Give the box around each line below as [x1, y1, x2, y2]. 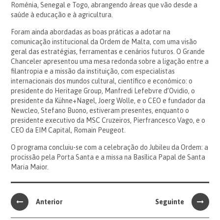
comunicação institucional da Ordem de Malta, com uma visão [11, 37, 197, 46]
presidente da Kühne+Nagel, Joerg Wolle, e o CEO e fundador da [11, 96, 206, 105]
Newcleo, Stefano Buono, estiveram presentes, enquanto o [11, 106, 190, 114]
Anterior [36, 197, 63, 206]
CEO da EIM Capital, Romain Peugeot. [11, 126, 126, 134]
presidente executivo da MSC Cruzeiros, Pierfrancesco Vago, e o [11, 116, 206, 124]
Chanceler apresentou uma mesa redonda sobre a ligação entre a [11, 57, 209, 65]
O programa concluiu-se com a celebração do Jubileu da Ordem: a [11, 143, 209, 151]
